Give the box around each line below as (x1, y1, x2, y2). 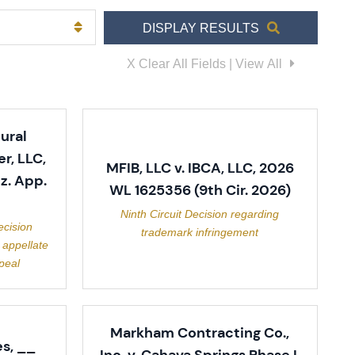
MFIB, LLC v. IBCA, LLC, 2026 (105, 158, 294, 177)
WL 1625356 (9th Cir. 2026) (109, 180, 291, 200)
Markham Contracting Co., (110, 323, 290, 342)
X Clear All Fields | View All (127, 55, 282, 71)
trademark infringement (141, 225, 259, 239)
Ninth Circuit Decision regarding (120, 207, 280, 220)
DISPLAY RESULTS (142, 20, 259, 35)
